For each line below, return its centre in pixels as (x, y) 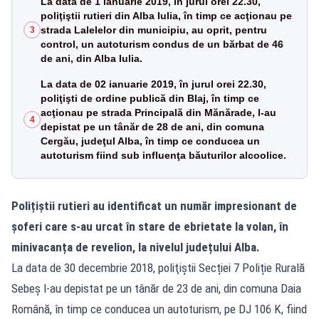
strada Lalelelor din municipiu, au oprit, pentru (154, 30)
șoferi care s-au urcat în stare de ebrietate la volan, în (150, 226)
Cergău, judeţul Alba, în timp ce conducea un (150, 141)
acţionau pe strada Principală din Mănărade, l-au (158, 112)
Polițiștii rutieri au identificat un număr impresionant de (154, 205)
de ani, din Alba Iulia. (91, 58)
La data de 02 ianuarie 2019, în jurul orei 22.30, (153, 84)
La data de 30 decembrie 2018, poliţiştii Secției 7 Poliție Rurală (158, 267)
